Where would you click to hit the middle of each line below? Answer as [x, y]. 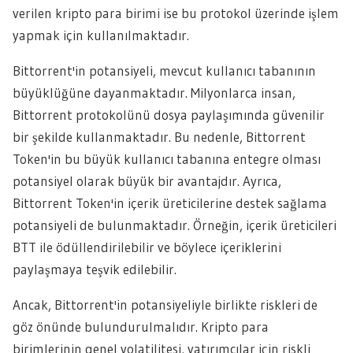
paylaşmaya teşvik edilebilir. [95, 269]
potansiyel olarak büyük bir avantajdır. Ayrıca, [147, 181]
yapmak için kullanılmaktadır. [101, 35]
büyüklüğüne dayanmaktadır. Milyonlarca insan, [154, 93]
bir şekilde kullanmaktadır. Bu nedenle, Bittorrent [159, 137]
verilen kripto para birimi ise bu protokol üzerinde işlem [176, 13]
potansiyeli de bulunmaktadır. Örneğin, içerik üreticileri [175, 225]
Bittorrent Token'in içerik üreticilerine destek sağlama [170, 203]
